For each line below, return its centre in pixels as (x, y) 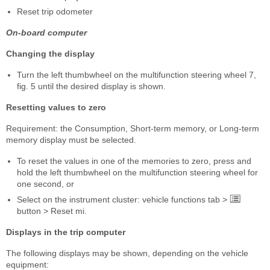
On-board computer (46, 32)
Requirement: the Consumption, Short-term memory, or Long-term (133, 128)
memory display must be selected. (71, 140)
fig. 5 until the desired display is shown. (91, 86)
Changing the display (50, 53)
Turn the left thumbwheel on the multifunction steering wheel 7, (137, 74)
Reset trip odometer (55, 11)
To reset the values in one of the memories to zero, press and (134, 161)
